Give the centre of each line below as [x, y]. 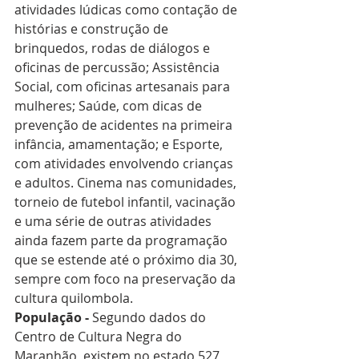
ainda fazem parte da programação [123, 241]
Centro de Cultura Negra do [100, 337]
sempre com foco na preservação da [127, 279]
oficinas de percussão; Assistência [119, 68]
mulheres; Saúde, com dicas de [110, 106]
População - [52, 318]
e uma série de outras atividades [115, 222]
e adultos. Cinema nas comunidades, [127, 183]
